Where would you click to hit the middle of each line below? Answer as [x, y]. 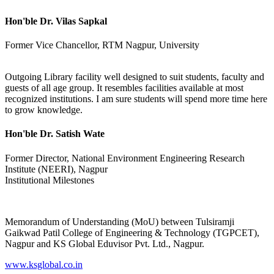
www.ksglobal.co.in [44, 264]
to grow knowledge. [44, 110]
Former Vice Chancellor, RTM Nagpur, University [102, 45]
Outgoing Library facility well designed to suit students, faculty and [135, 77]
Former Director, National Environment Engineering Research [125, 158]
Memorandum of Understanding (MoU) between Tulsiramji [120, 221]
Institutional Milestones [50, 180]
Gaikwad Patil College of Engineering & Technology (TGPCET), [132, 232]
